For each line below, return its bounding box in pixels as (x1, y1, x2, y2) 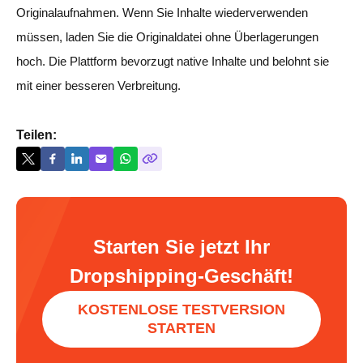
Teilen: (16, 127, 57, 142)
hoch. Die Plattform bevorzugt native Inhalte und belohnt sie (16, 53, 329, 68)
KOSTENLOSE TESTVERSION (78, 301, 285, 318)
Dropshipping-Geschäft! (70, 264, 293, 287)
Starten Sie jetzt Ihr (93, 235, 270, 258)
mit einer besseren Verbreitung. (16, 78, 181, 92)
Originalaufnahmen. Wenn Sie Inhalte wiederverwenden (16, 5, 308, 19)
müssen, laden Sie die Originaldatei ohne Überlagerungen (16, 29, 318, 44)
